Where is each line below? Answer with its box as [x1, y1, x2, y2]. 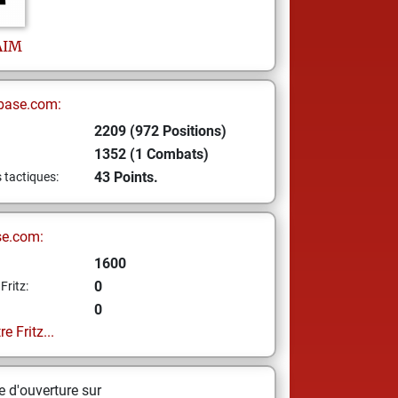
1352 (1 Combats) [93, 146, 209, 163]
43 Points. [93, 169, 158, 186]
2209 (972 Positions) [93, 123, 227, 139]
